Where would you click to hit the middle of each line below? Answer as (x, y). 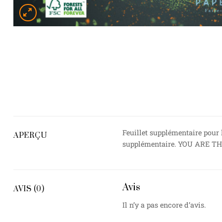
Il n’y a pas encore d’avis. (164, 205)
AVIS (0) (29, 189)
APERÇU (30, 135)
